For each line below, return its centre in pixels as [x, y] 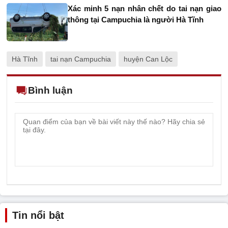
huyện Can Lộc [148, 59]
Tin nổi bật [38, 215]
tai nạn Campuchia [81, 59]
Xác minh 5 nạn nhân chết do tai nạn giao [145, 8]
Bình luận [50, 90]
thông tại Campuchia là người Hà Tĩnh [136, 19]
